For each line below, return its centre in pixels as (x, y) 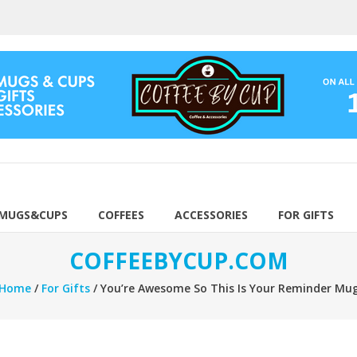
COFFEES (121, 215)
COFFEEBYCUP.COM (178, 261)
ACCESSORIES (211, 215)
